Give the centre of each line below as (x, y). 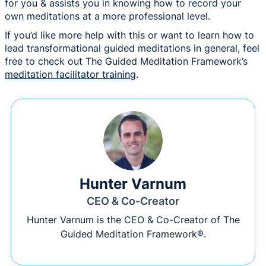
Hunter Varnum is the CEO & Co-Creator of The (133, 219)
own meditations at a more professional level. (109, 16)
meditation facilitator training (70, 74)
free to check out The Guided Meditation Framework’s (126, 61)
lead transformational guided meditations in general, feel (132, 48)
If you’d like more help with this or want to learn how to (129, 35)
